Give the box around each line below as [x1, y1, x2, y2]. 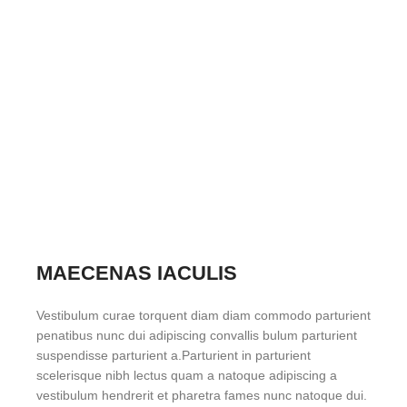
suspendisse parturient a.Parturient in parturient [36, 348, 311, 362]
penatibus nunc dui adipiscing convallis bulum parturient [36, 328, 357, 342]
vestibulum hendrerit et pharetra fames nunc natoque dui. [36, 388, 367, 402]
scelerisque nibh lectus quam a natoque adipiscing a [36, 368, 337, 382]
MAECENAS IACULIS [36, 262, 237, 284]
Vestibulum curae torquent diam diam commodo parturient [36, 308, 371, 323]
